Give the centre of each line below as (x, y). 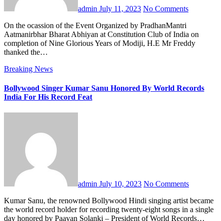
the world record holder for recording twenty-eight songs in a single (109, 209)
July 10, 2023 (120, 184)
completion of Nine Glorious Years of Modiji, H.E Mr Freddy (100, 43)
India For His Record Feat (48, 97)
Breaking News (28, 69)
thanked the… (26, 52)
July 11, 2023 (120, 9)
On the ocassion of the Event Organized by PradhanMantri (7, 26)
